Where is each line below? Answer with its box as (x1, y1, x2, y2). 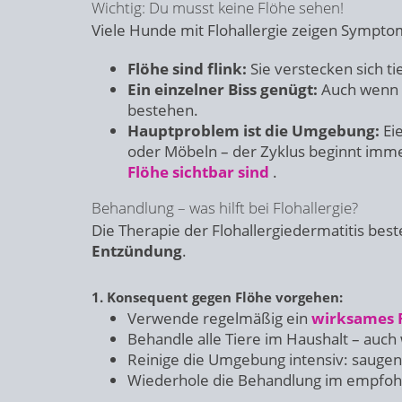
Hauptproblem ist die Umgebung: (127, 120, 380, 141)
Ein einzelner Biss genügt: (127, 79, 318, 100)
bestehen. (127, 100, 198, 120)
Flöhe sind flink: (127, 58, 247, 79)
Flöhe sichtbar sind (127, 162, 269, 182)
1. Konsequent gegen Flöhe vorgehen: (92, 288, 343, 306)
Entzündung (92, 240, 182, 261)
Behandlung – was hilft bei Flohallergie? (92, 197, 358, 218)
